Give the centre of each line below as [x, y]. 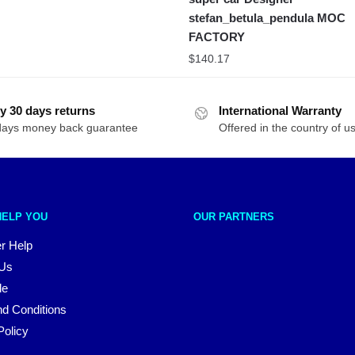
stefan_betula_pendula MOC [267, 18]
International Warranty [280, 111]
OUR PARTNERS [234, 217]
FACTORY [217, 37]
